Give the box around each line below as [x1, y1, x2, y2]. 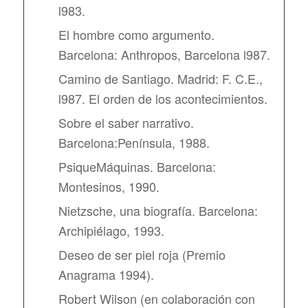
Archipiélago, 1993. [58, 221, 164, 239]
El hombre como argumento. [58, 25, 214, 43]
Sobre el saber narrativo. [58, 113, 194, 131]
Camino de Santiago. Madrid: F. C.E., [58, 69, 263, 87]
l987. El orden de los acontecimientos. [58, 89, 267, 107]
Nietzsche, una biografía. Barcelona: [58, 201, 258, 219]
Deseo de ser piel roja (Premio [58, 245, 225, 263]
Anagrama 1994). [58, 265, 154, 283]
